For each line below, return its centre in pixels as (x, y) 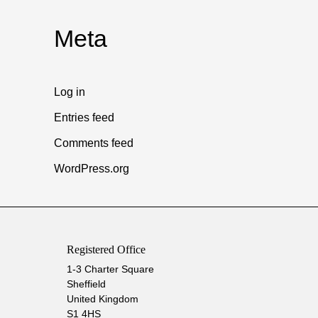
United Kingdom (103, 299)
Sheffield (87, 284)
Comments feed (94, 143)
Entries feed (84, 118)
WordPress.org (92, 168)
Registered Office (106, 250)
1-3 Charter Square (111, 269)
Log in (70, 92)
